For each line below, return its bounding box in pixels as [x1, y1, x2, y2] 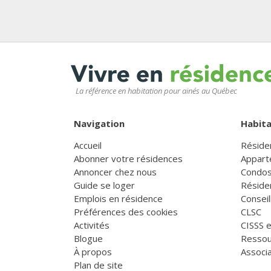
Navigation [74, 117, 125, 129]
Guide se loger [74, 178, 135, 191]
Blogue [74, 232, 103, 244]
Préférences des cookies [74, 205, 178, 218]
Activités [74, 218, 109, 231]
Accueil [74, 139, 102, 151]
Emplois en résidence [74, 192, 163, 204]
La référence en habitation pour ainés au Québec [76, 85, 237, 96]
